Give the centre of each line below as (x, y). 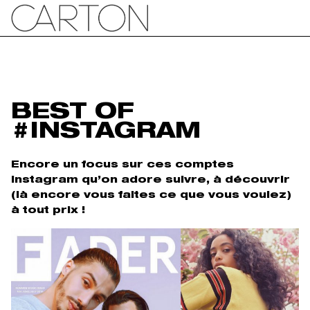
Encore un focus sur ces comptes (122, 165)
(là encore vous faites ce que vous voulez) (151, 195)
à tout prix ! (48, 211)
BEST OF (73, 114)
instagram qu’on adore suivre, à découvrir (151, 180)
